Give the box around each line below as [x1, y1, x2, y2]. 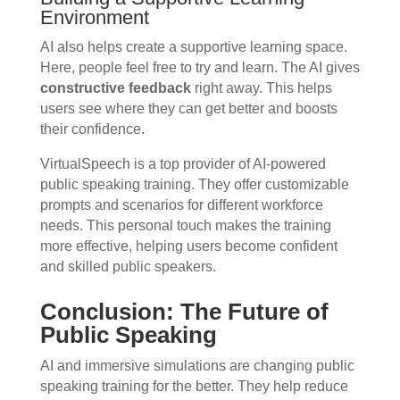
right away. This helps [190, 80, 332, 96]
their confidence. [39, 121, 145, 137]
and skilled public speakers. [39, 259, 216, 275]
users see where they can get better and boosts [39, 101, 337, 117]
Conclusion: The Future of [39, 298, 329, 326]
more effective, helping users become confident [39, 238, 337, 254]
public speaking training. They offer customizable [39, 177, 349, 193]
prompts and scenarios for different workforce [39, 197, 323, 213]
